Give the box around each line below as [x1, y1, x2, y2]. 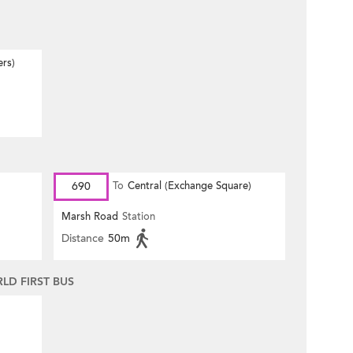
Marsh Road [61, 210, 118, 224]
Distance [61, 231, 104, 246]
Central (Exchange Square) [128, 179, 251, 193]
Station [122, 210, 155, 224]
